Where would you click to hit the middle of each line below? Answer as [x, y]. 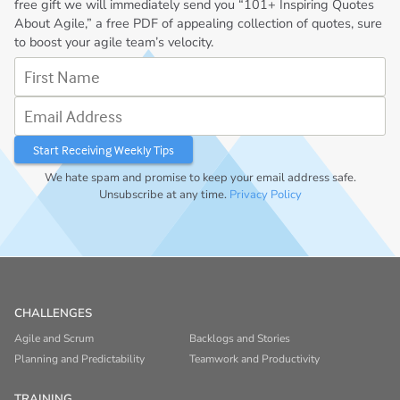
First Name [43, 68]
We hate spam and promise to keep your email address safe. [200, 177]
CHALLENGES [54, 314]
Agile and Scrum [54, 338]
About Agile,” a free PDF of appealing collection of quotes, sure [199, 23]
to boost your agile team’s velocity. [114, 42]
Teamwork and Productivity [254, 358]
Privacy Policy [265, 194]
